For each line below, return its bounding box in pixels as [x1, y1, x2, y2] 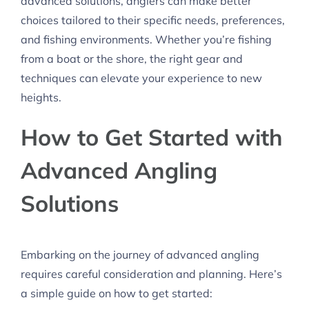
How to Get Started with [21, 123, 283, 152]
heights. [21, 90, 61, 105]
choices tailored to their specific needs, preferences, [21, 13, 285, 28]
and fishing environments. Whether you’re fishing [21, 32, 272, 47]
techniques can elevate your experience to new [21, 71, 262, 86]
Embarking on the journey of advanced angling [21, 248, 259, 262]
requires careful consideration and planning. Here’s [21, 267, 282, 281]
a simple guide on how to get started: [21, 286, 212, 301]
